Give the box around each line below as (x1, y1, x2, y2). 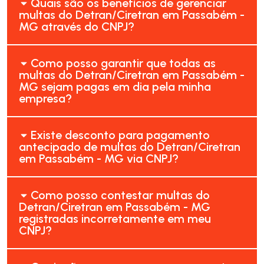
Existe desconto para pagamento (31, 127, 210, 142)
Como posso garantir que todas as (31, 55, 216, 70)
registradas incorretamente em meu (19, 211, 211, 226)
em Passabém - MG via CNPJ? (19, 151, 179, 166)
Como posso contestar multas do (31, 187, 210, 202)
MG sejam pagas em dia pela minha (19, 79, 211, 94)
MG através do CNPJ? (19, 19, 134, 34)
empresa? (19, 91, 72, 105)
